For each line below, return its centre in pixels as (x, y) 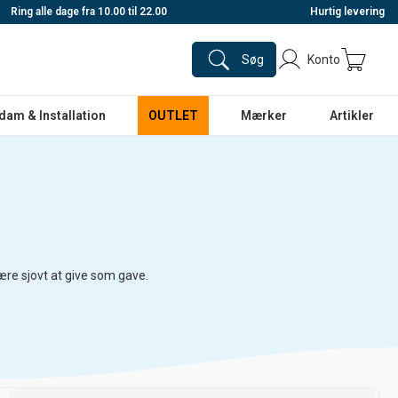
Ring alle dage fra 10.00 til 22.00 (87, 11)
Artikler (352, 115)
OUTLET (174, 115)
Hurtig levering (346, 11)
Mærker (264, 115)
